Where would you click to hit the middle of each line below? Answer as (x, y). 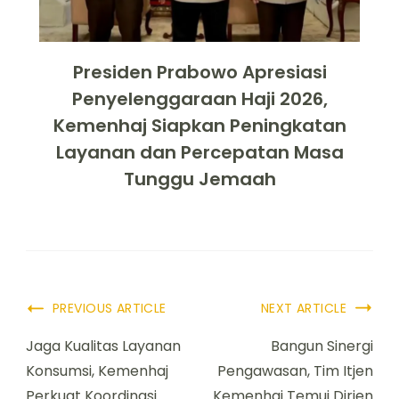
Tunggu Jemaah (199, 179)
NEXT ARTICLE (303, 309)
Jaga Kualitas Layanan (103, 346)
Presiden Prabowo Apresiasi (199, 73)
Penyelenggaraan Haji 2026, (199, 99)
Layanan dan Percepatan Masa (199, 153)
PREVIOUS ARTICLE (110, 309)
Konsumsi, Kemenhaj (97, 371)
